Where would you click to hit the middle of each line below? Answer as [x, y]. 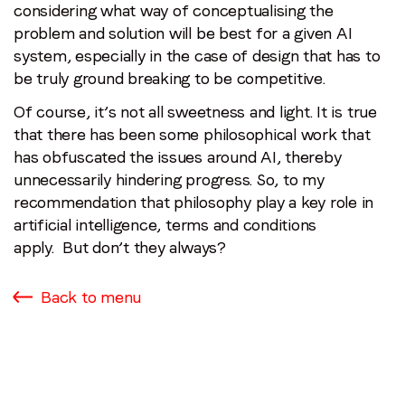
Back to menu [91, 297]
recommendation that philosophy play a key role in [194, 202]
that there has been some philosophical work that [192, 134]
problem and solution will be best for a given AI [183, 33]
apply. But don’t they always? [120, 247]
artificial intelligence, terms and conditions [165, 225]
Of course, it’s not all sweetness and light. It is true [195, 112]
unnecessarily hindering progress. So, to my [169, 179]
